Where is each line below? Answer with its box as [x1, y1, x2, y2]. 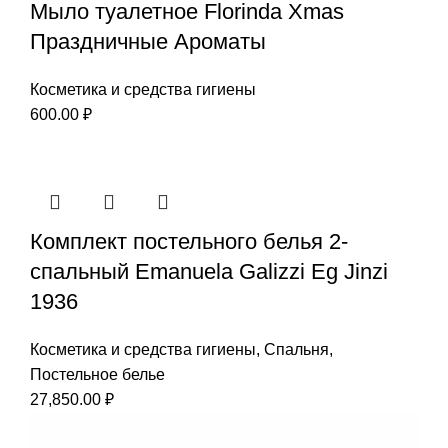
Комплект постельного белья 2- [30, 228, 348, 254]
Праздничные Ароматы [30, 28, 266, 54]
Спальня [264, 340, 329, 358]
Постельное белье [30, 365, 165, 383]
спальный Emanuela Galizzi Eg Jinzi [30, 258, 388, 284]
